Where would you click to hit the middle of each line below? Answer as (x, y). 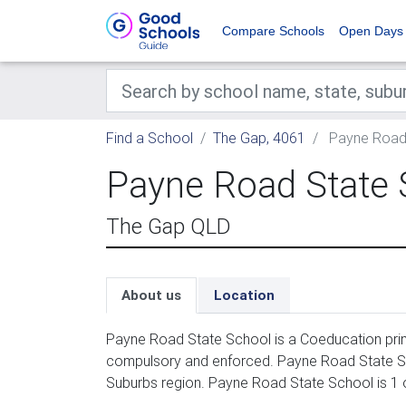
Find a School (150, 138)
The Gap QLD (169, 226)
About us (151, 295)
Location (244, 295)
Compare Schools (273, 31)
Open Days (371, 31)
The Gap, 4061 (259, 138)
